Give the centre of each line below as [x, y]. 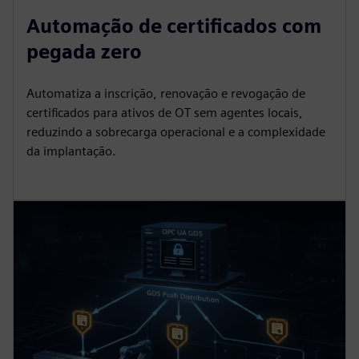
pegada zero [84, 51]
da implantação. [71, 151]
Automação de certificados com [174, 26]
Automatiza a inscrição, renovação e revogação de [166, 93]
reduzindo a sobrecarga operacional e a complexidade [176, 131]
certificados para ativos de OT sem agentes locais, [165, 112]
